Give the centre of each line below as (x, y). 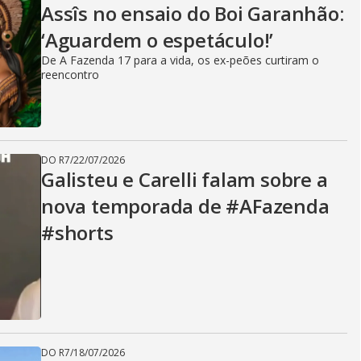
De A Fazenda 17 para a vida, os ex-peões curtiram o (180, 60)
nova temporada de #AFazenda (185, 206)
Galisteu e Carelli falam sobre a (185, 179)
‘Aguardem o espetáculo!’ (158, 40)
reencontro (70, 75)
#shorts (77, 232)
